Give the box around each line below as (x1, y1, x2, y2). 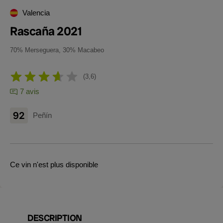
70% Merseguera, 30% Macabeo (10, 46, 104, 54)
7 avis (20, 87, 39, 96)
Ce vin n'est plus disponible (10, 160, 98, 169)
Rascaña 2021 (10, 23, 82, 39)
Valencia (22, 8, 50, 17)
